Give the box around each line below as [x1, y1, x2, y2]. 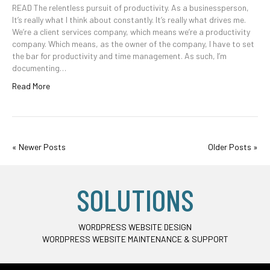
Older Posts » [208, 142, 258, 152]
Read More [12, 81, 50, 91]
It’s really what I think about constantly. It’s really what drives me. [12, 14, 246, 25]
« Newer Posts [12, 142, 66, 152]
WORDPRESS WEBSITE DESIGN [78, 222, 192, 232]
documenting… [12, 63, 66, 73]
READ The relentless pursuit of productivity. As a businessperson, [12, 2, 249, 13]
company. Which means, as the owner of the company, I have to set [12, 39, 254, 49]
